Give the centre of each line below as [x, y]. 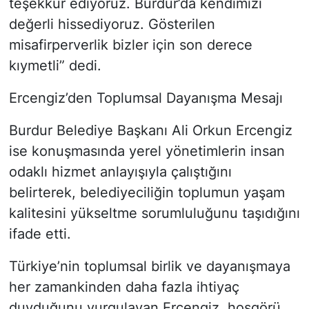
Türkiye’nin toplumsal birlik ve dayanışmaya [149, 266]
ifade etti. [40, 233]
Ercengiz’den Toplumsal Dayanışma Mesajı [146, 98]
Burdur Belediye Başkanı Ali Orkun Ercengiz [150, 130]
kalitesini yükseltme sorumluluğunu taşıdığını [154, 213]
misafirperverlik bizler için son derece [130, 44]
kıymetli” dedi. [55, 65]
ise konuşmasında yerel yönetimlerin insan [147, 151]
